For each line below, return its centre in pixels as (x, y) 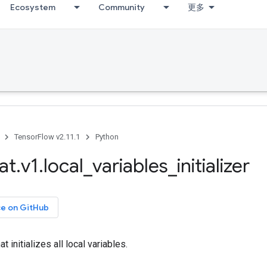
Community (122, 7)
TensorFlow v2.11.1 (47, 137)
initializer (213, 166)
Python (107, 137)
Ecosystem (33, 7)
